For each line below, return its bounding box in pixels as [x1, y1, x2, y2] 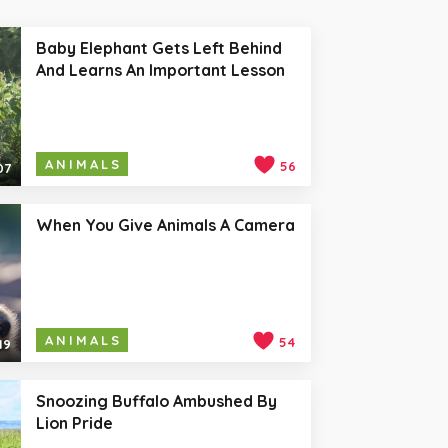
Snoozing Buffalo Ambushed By [35, 391, 277, 412]
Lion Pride [35, 413, 113, 434]
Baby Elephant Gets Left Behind [35, 38, 282, 59]
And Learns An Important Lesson [35, 60, 285, 81]
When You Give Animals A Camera [35, 214, 295, 235]
